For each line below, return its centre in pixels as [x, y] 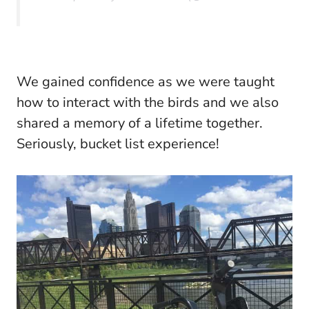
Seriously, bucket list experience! [118, 144]
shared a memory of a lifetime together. [140, 123]
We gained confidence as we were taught [146, 82]
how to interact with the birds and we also [148, 103]
